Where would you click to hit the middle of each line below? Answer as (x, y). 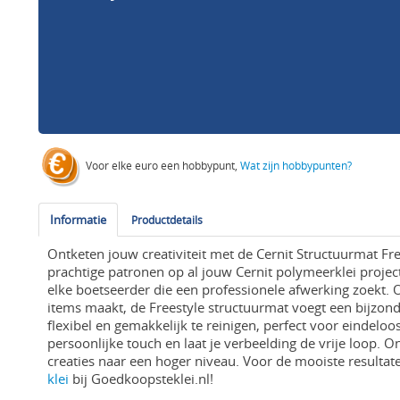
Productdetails (167, 220)
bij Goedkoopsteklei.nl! (142, 379)
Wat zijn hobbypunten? (296, 166)
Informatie (79, 220)
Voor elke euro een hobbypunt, (162, 166)
